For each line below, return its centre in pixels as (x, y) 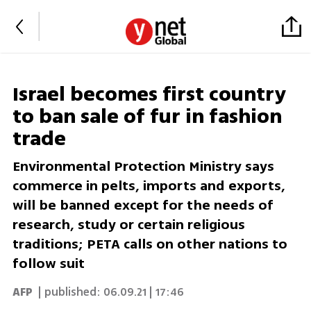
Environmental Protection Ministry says (143, 167)
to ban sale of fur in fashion (147, 117)
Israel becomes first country (149, 95)
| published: (68, 292)
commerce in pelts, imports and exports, (149, 186)
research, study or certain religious (128, 225)
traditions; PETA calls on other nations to (150, 244)
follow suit (48, 264)
